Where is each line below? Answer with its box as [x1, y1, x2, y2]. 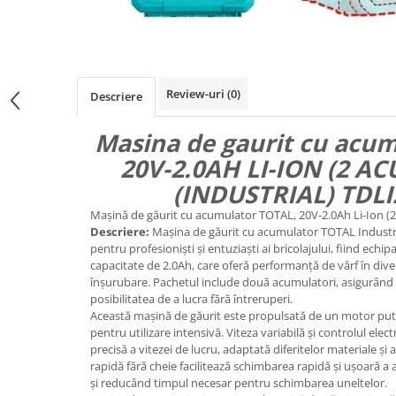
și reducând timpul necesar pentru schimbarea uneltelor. [90, 375, 387, 391]
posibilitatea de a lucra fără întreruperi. [90, 291, 293, 307]
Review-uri [166, 86, 227, 102]
